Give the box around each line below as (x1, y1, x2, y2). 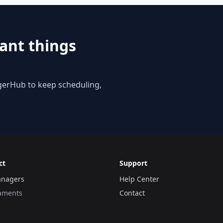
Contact (119, 188, 145, 198)
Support (119, 158, 147, 168)
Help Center (119, 174, 159, 184)
